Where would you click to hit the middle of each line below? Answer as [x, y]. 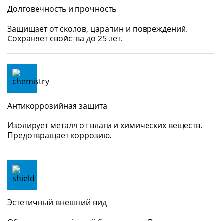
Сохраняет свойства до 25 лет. [65, 38]
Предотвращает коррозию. [59, 135]
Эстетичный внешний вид [57, 202]
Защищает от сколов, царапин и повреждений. [98, 28]
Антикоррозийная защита [57, 105]
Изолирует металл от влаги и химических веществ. [105, 125]
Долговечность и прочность [62, 9]
